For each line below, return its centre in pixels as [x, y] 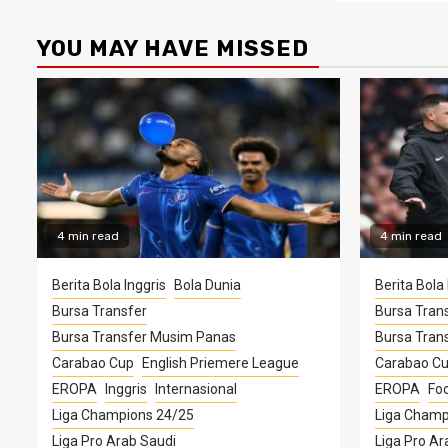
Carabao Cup [93, 362]
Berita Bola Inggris [109, 284]
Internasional [196, 388]
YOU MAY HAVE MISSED [173, 48]
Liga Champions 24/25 [123, 414]
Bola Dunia [207, 284]
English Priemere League [220, 362]
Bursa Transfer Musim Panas [144, 336]
